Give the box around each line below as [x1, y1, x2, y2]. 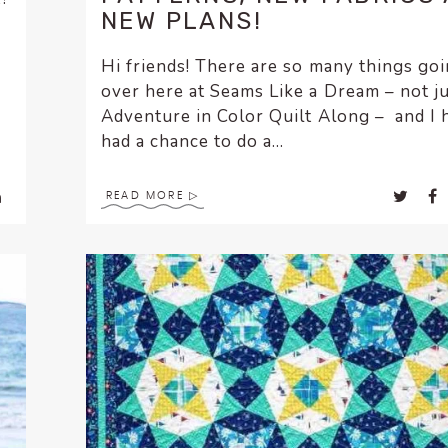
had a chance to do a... [101, 130, 285, 154]
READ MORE [106, 190, 184, 202]
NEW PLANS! [101, 7, 262, 36]
